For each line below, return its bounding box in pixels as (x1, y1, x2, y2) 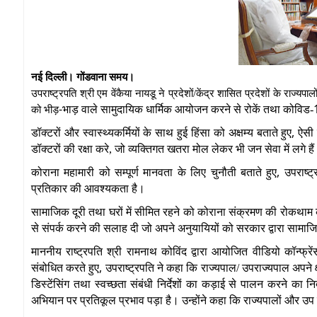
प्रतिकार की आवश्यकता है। (31, 182, 145, 195)
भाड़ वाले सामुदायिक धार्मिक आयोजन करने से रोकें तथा (62, 103, 280, 115)
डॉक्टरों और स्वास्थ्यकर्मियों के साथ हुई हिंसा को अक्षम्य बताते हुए (31, 126, 292, 139)
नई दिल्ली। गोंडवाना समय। (31, 71, 134, 83)
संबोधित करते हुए (31, 261, 100, 274)
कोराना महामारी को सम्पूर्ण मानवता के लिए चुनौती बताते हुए (31, 166, 277, 178)
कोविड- (283, 103, 313, 115)
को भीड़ (31, 103, 59, 115)
